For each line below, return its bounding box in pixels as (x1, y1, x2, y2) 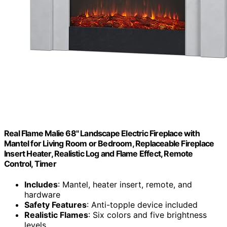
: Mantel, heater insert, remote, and (58, 179, 192, 190)
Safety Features (24, 199, 87, 210)
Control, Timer (4, 158, 56, 169)
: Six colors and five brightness (88, 209, 207, 220)
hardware (24, 189, 60, 200)
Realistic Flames (24, 209, 88, 220)
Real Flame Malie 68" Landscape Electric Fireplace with (4, 128, 200, 138)
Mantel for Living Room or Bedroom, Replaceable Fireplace (4, 138, 214, 148)
